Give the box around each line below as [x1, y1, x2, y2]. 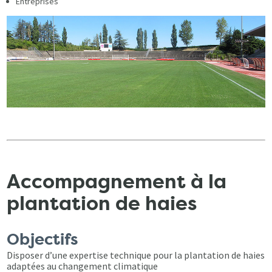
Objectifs [7, 228, 79, 250]
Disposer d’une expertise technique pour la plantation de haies [7, 248, 265, 261]
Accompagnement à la [7, 169, 227, 195]
